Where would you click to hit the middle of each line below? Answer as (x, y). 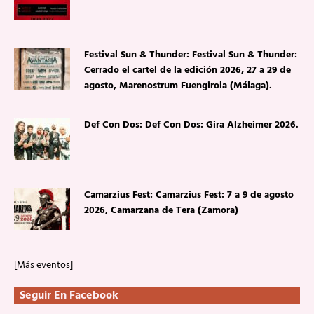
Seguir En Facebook (69, 296)
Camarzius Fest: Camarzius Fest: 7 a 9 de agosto (189, 195)
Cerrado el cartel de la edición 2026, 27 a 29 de (187, 70)
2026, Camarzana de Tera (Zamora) (161, 211)
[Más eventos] (43, 265)
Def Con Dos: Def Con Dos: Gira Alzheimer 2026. (191, 125)
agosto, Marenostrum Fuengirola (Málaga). (178, 86)
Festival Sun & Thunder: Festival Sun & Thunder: (191, 55)
